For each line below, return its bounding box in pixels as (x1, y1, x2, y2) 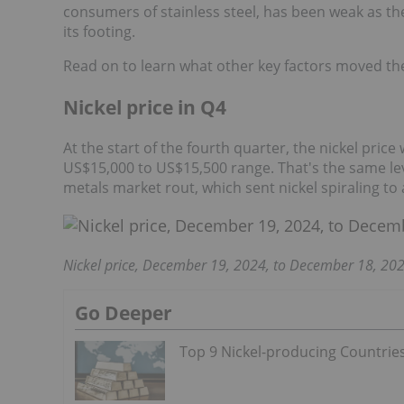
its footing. (63, 22, 135, 42)
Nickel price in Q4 (63, 94, 226, 120)
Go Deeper (75, 299, 172, 326)
